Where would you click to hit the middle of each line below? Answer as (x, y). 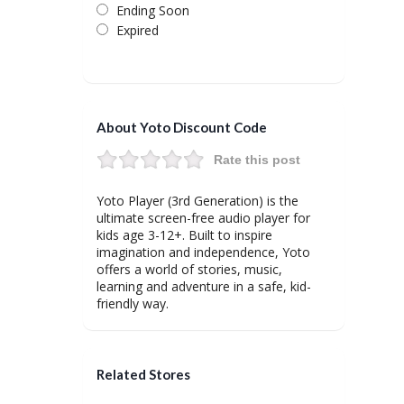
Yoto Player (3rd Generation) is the (197, 201)
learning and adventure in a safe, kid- (204, 286)
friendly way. (133, 303)
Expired (138, 30)
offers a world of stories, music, (189, 269)
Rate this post (257, 160)
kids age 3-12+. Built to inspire (184, 235)
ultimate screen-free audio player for (203, 218)
